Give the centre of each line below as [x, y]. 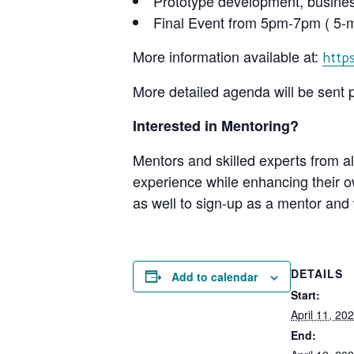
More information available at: [228, 56]
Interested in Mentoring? [216, 125]
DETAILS [317, 273]
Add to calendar [215, 276]
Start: [305, 294]
